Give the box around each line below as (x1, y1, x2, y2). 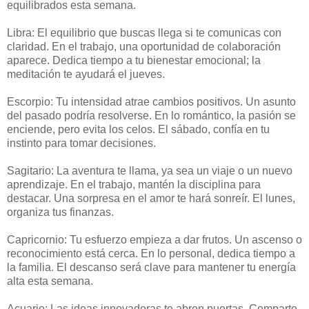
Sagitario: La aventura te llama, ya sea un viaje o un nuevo (7, 165, 292, 177)
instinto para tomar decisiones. (7, 137, 156, 150)
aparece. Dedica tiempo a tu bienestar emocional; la (7, 54, 261, 67)
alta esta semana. (7, 275, 93, 288)
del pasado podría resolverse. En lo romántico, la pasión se (7, 110, 296, 122)
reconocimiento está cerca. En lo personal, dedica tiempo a (7, 248, 295, 260)
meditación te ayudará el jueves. (7, 68, 165, 81)
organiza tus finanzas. (7, 206, 114, 219)
